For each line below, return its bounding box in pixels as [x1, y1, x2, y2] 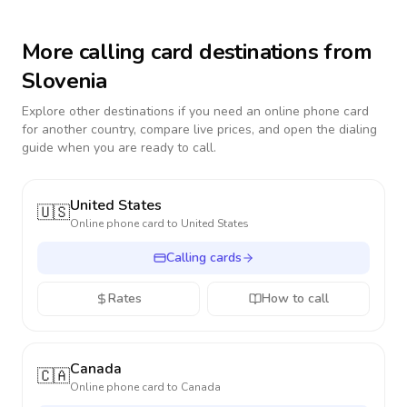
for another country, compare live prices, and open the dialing [22, 121, 377, 138]
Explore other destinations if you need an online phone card [22, 103, 369, 120]
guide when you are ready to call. [22, 139, 216, 156]
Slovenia [22, 66, 107, 95]
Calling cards [165, 249, 242, 266]
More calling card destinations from [22, 37, 372, 66]
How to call [261, 290, 329, 307]
